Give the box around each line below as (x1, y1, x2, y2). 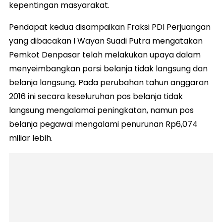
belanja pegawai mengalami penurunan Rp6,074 (9, 118, 198, 130)
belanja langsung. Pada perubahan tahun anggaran (9, 77, 209, 89)
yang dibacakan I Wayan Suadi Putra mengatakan (9, 35, 203, 47)
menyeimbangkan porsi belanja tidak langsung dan (9, 63, 208, 75)
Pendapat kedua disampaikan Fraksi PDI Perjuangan (9, 21, 211, 33)
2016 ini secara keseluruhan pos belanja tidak (9, 91, 183, 103)
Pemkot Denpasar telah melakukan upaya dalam (9, 49, 201, 61)
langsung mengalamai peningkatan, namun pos (9, 105, 194, 116)
